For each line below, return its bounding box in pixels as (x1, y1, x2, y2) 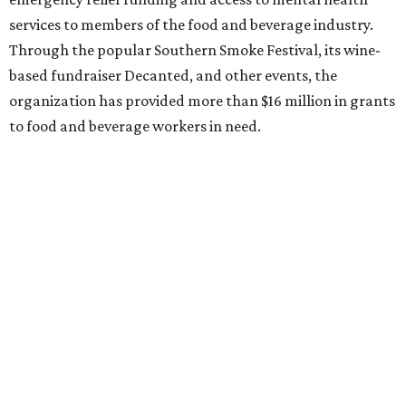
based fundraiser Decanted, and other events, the (9, 66, 337, 85)
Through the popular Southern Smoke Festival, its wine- (9, 41, 381, 60)
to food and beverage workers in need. (9, 117, 261, 136)
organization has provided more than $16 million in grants (9, 92, 395, 111)
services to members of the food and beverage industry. (9, 15, 373, 34)
